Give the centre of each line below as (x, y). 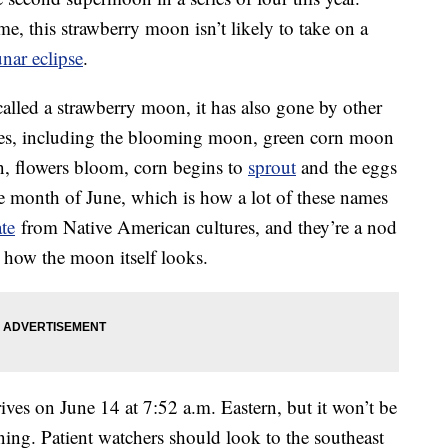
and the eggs (346, 167)
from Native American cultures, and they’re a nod (206, 227)
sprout (272, 167)
